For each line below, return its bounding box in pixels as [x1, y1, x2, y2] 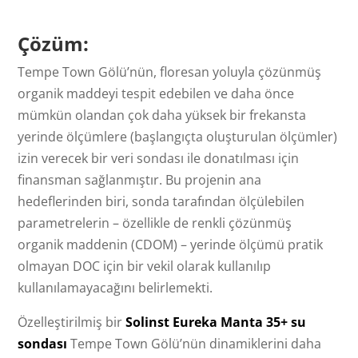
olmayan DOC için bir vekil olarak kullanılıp [18, 257, 272, 275]
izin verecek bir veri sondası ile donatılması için [18, 149, 300, 167]
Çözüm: [18, 30, 89, 57]
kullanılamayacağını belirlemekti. [18, 278, 213, 296]
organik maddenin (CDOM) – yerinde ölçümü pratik [18, 235, 324, 253]
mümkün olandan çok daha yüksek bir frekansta [18, 105, 307, 124]
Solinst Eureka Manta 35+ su [125, 312, 307, 331]
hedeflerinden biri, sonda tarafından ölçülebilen [18, 192, 305, 210]
